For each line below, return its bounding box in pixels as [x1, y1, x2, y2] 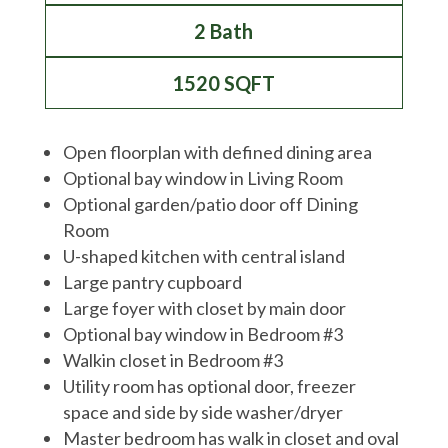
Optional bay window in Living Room [62, 167, 343, 189]
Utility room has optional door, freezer [62, 375, 356, 397]
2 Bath [194, 19, 254, 43]
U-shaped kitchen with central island [62, 245, 345, 267]
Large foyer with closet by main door [62, 297, 346, 319]
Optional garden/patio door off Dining [62, 193, 358, 215]
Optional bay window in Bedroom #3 [62, 323, 343, 345]
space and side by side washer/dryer [62, 401, 343, 423]
